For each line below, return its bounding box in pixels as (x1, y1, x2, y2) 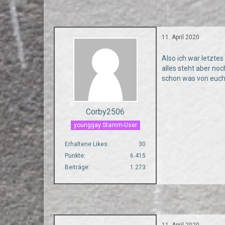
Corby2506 (86, 107, 125, 117)
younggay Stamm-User (73, 121, 137, 129)
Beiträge (65, 163, 89, 171)
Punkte (65, 152, 84, 159)
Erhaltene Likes (65, 140, 108, 148)
